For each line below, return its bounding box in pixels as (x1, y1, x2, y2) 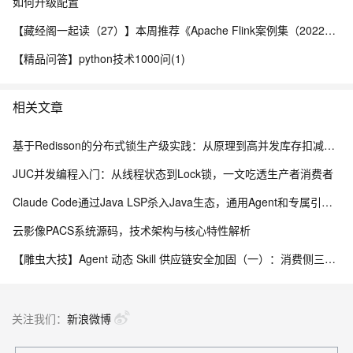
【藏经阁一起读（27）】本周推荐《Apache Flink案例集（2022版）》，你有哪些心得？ (325, 22, 336, 38)
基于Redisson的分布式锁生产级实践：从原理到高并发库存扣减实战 (324, 137, 335, 153)
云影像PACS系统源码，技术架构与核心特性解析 (13, 222, 251, 238)
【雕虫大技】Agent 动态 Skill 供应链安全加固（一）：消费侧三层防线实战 (325, 251, 336, 266)
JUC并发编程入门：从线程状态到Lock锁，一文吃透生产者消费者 (13, 165, 333, 181)
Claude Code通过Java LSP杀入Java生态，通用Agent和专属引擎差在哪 (321, 194, 333, 210)
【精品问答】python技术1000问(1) (13, 50, 185, 66)
